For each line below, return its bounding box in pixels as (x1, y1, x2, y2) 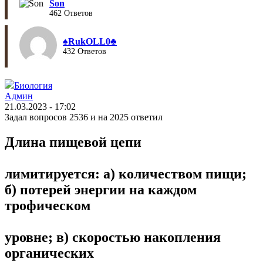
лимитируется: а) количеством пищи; (5, 166, 247, 181)
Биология (14, 80, 52, 90)
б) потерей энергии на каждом (5, 181, 197, 197)
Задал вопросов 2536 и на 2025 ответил (5, 112, 163, 122)
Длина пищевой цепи (5, 134, 141, 150)
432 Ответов (63, 47, 106, 56)
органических (5, 245, 94, 261)
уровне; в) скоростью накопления (5, 229, 221, 245)
